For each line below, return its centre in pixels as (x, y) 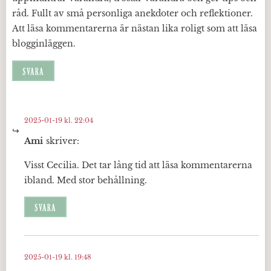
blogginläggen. (44, 44)
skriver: (63, 141)
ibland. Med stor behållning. (86, 180)
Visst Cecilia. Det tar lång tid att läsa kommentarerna (138, 165)
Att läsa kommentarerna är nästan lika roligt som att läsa (135, 29)
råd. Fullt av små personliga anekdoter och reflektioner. (132, 14)
